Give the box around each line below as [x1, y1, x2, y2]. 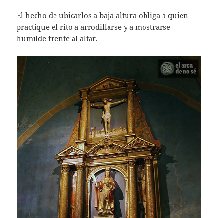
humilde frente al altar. [17, 34, 98, 44]
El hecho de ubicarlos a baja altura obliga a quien [17, 10, 189, 20]
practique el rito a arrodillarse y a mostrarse [17, 22, 171, 32]
